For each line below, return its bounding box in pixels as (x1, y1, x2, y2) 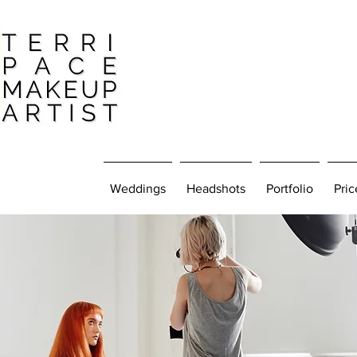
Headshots (186, 182, 245, 195)
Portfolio (266, 182, 313, 195)
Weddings (110, 182, 166, 195)
